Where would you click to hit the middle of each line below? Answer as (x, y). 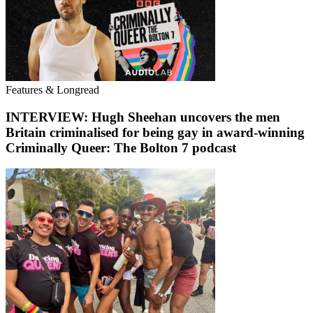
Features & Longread (52, 89)
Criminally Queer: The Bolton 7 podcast (121, 147)
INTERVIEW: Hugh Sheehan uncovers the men (143, 117)
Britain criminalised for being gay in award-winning (155, 132)
